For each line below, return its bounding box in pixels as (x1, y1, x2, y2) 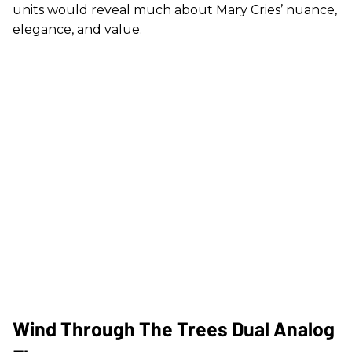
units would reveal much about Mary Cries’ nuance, (13, 2, 337, 18)
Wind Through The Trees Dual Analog (13, 317, 335, 341)
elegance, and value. (13, 22, 142, 38)
